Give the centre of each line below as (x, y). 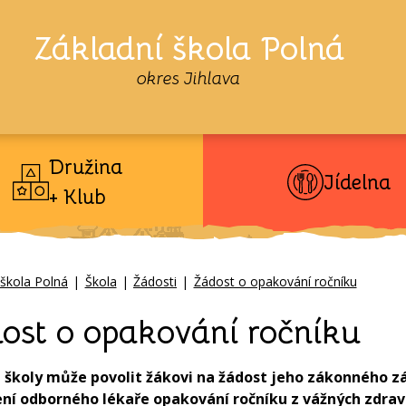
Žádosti (155, 281)
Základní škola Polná (188, 48)
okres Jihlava (188, 78)
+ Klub (77, 197)
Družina (85, 167)
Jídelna (357, 182)
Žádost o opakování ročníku (275, 281)
